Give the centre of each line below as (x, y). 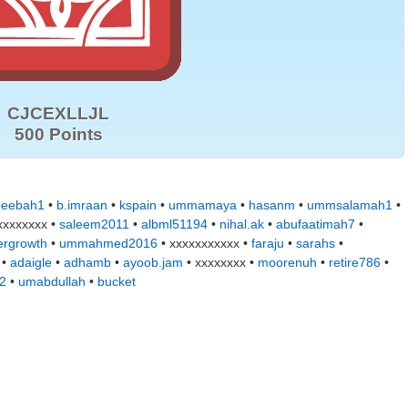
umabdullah (52, 281)
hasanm (272, 205)
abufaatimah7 (316, 224)
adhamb (87, 262)
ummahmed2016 (108, 243)
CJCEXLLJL (58, 113)
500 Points (58, 134)
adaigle (31, 262)
